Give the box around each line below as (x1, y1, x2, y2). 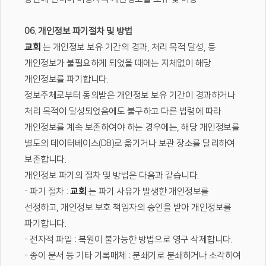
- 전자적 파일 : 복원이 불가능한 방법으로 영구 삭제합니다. (24, 235, 232, 245)
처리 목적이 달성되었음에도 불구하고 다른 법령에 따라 (24, 106, 221, 116)
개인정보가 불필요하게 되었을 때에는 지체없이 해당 (24, 58, 211, 68)
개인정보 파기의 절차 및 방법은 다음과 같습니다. (24, 170, 199, 180)
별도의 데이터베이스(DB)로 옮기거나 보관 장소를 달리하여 (24, 138, 235, 148)
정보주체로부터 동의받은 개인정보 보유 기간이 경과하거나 (24, 90, 235, 100)
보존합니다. (24, 154, 66, 164)
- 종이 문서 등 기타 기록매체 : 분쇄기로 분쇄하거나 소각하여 (24, 251, 241, 261)
